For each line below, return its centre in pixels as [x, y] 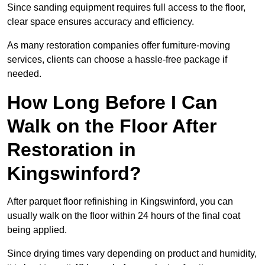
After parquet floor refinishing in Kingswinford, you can [120, 202]
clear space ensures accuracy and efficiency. [101, 22]
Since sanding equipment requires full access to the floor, [126, 8]
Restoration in [72, 150]
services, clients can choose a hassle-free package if [117, 60]
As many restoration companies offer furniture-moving [119, 46]
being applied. [37, 230]
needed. [24, 74]
